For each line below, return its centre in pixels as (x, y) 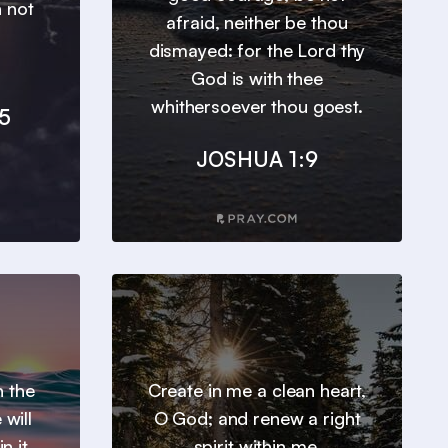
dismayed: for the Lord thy (257, 50)
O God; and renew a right (257, 418)
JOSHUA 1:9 (257, 159)
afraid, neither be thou (257, 22)
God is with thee (257, 78)
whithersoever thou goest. (257, 106)
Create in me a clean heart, (257, 390)
